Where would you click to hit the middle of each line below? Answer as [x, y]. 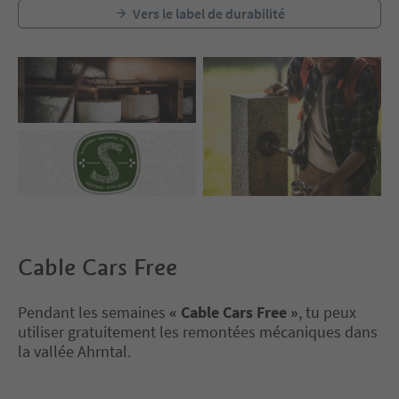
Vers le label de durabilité [209, 13]
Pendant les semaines [92, 312]
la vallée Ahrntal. [74, 351]
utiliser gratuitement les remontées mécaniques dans [198, 331]
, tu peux [327, 312]
